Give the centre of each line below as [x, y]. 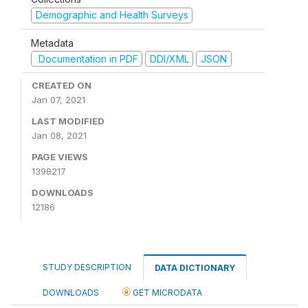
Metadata [52, 43]
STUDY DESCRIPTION [87, 267]
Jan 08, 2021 [59, 135]
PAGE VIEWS [60, 157]
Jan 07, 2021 [58, 100]
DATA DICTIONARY [195, 268]
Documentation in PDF [87, 58]
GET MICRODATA [166, 293]
